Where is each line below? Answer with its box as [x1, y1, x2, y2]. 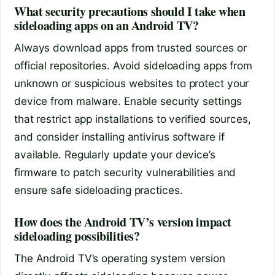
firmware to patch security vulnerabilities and [14, 165, 236, 179]
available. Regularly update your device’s [14, 147, 215, 161]
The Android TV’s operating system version [14, 251, 225, 265]
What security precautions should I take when [14, 2, 246, 20]
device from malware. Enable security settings [14, 94, 242, 107]
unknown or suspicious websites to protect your [14, 76, 249, 90]
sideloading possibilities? [14, 227, 140, 245]
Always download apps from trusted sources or [14, 41, 247, 54]
